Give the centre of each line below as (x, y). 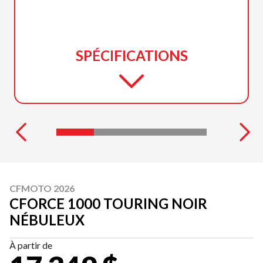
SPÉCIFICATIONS (131, 55)
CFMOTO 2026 (42, 188)
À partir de (31, 245)
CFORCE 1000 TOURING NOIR (108, 203)
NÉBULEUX (47, 220)
